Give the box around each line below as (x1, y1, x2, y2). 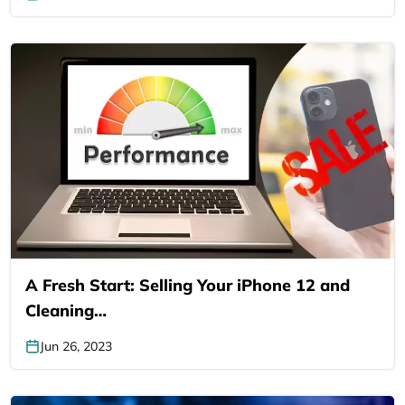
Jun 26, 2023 (40, 338, 112, 355)
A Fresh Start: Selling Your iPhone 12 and (25, 275, 350, 297)
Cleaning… (25, 300, 107, 322)
